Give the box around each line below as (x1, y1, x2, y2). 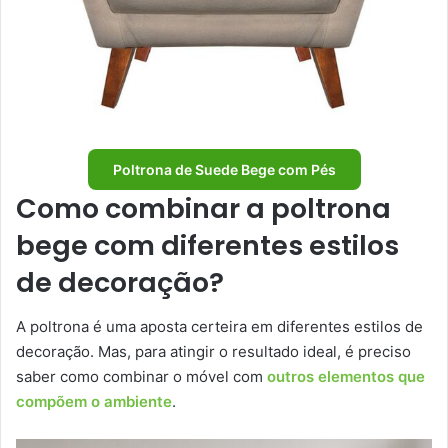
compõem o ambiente (16, 392, 172, 412)
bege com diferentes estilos (16, 226, 399, 264)
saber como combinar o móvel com (16, 367, 267, 387)
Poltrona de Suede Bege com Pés (112, 160, 336, 178)
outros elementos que (267, 367, 425, 387)
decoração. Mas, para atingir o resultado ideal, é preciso (16, 342, 411, 362)
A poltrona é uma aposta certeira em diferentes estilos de (16, 317, 423, 337)
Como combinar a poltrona (16, 189, 391, 227)
